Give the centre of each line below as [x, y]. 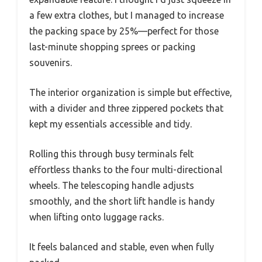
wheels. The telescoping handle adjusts [112, 186]
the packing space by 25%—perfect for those [124, 31]
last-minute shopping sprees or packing [112, 47]
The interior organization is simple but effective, [131, 93]
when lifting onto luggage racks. [96, 217]
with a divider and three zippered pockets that [126, 108]
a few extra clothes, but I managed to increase [127, 15]
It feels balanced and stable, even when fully [122, 247]
